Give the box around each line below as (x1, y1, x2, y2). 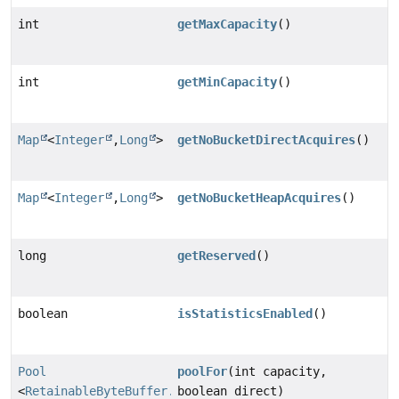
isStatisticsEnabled (177, 306, 313, 322)
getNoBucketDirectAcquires (177, 133, 356, 148)
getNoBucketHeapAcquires (177, 191, 342, 206)
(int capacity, (227, 364, 328, 379)
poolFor (177, 364, 228, 379)
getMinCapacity (177, 75, 278, 90)
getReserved (177, 248, 256, 264)
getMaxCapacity (177, 17, 278, 32)
